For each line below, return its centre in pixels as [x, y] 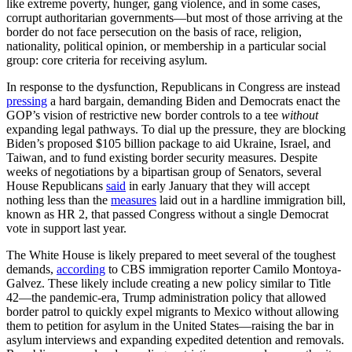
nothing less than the [59, 200]
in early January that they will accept [218, 186]
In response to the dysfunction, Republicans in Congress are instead [173, 87]
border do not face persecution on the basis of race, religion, [154, 32]
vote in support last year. [66, 229]
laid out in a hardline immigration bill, [251, 200]
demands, [31, 269]
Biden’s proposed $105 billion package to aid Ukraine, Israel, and [169, 144]
